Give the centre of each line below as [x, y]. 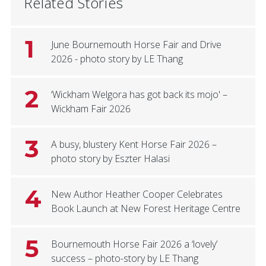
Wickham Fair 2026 [91, 108]
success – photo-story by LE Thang [124, 258]
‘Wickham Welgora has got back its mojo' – [139, 94]
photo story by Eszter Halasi [110, 158]
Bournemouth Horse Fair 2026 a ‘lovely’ [134, 244]
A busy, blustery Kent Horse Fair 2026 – [134, 144]
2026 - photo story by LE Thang [117, 58]
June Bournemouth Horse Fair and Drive [136, 44]
